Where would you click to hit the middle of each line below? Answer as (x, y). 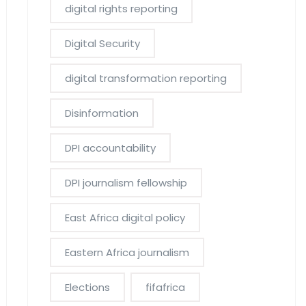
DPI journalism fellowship (126, 183)
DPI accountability (110, 148)
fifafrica (165, 287)
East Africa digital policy (125, 218)
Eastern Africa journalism (127, 252)
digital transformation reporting (145, 78)
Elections (87, 287)
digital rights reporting (121, 9)
